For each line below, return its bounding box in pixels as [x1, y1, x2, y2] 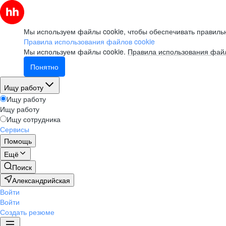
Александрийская [12, 175, 70, 185]
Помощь [4, 136, 32, 146]
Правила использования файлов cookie [24, 36, 155, 46]
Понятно [30, 62, 59, 72]
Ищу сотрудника [7, 114, 61, 124]
